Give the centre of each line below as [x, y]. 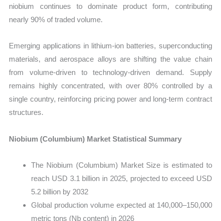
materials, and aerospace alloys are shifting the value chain [110, 59]
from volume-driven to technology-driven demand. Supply [110, 73]
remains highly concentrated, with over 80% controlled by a [110, 86]
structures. [26, 112]
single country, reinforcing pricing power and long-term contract [110, 99]
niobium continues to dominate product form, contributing [110, 6]
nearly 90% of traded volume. [56, 20]
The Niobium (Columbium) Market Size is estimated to [122, 165]
